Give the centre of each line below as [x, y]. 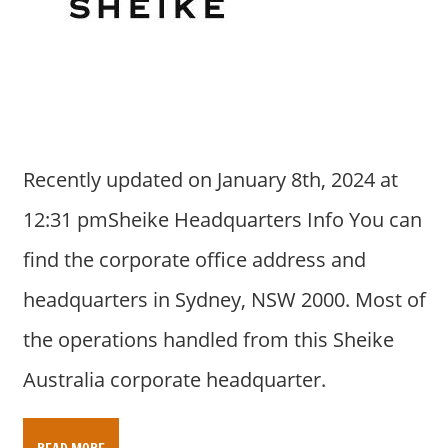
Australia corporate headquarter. [174, 379]
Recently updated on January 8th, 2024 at [210, 179]
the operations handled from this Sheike [208, 339]
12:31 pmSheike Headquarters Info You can [222, 219]
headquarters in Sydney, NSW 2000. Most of [224, 299]
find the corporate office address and [194, 259]
